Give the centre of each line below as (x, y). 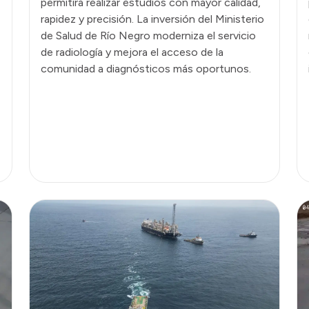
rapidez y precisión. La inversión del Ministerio (152, 19)
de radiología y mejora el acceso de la (132, 52)
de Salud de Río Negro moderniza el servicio (148, 35)
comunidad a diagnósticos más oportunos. (146, 68)
